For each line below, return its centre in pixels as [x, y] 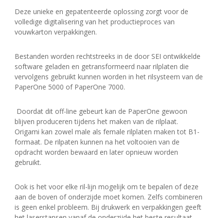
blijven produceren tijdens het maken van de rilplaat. [96, 122]
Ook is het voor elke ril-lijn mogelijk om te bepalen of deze [107, 187]
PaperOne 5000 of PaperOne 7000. [70, 87]
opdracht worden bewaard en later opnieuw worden [96, 152]
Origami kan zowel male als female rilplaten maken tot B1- [107, 132]
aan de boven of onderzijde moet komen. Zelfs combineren [109, 197]
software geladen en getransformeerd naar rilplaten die [102, 67]
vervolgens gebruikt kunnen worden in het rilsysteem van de [109, 77]
